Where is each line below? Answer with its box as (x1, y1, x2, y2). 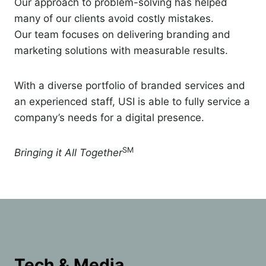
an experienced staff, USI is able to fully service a (14, 95, 250, 107)
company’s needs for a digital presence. (14, 111, 204, 123)
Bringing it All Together (14, 146, 122, 159)
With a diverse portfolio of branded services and (14, 79, 245, 91)
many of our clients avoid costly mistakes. (14, 12, 214, 24)
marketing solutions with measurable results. (14, 44, 231, 56)
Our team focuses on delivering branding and (14, 28, 230, 40)
